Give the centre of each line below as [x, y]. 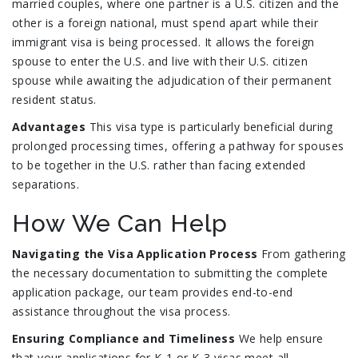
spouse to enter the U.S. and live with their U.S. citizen [160, 62]
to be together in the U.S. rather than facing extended [159, 165]
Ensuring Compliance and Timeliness [124, 339]
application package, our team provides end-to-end [153, 292]
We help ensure [279, 339]
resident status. [54, 100]
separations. [46, 185]
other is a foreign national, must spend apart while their [165, 23]
